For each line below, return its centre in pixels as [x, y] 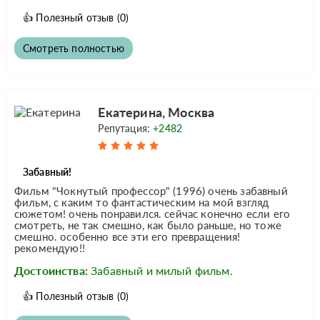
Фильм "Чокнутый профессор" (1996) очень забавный [151, 190]
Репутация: [126, 128]
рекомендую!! [50, 247]
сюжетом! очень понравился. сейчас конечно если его [152, 213]
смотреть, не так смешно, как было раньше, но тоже [148, 225]
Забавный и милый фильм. [162, 270]
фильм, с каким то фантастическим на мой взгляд [142, 202]
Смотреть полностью [74, 48]
